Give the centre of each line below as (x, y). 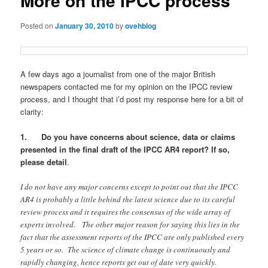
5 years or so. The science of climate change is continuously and (126, 250)
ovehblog (141, 25)
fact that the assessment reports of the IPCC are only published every (133, 237)
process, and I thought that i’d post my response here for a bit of (132, 99)
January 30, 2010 (85, 25)
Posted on (38, 25)
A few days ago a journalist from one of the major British (118, 74)
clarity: (32, 111)
